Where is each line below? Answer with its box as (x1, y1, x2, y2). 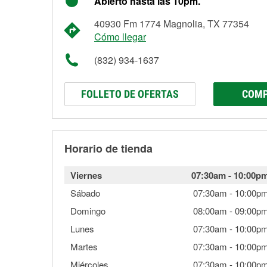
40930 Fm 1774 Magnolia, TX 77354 (94, 17, 249, 30)
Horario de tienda (64, 141, 153, 156)
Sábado (70, 187, 100, 199)
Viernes (70, 169, 102, 182)
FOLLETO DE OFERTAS (81, 88, 179, 100)
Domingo (70, 204, 105, 217)
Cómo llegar (94, 30, 146, 44)
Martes (70, 240, 98, 253)
